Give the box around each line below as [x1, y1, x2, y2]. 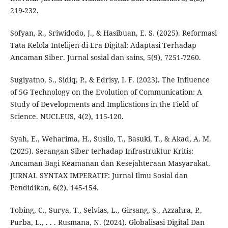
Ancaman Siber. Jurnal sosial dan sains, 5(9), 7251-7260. [10, 52, 201, 63]
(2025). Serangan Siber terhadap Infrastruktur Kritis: [10, 146, 193, 156]
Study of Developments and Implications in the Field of [10, 99, 198, 109]
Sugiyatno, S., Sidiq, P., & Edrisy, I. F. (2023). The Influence [10, 75, 210, 85]
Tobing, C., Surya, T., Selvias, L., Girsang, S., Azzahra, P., [10, 205, 202, 215]
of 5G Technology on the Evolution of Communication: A [10, 87, 202, 97]
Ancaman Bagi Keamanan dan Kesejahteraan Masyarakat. [10, 158, 210, 168]
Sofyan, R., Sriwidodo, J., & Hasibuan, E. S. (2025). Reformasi [10, 28, 217, 38]
